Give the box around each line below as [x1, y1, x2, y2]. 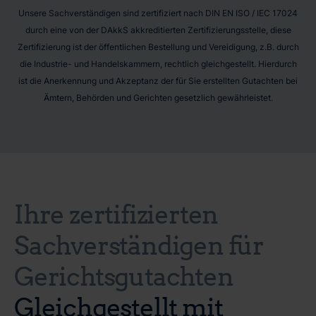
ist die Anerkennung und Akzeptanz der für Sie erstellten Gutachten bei [18, 75, 298, 86]
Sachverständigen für [14, 228, 263, 260]
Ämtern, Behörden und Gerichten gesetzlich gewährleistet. [43, 92, 273, 103]
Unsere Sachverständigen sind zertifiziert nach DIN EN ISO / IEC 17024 [18, 7, 298, 18]
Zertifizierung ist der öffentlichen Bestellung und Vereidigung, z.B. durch [17, 41, 299, 52]
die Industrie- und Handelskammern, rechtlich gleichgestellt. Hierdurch [19, 58, 297, 69]
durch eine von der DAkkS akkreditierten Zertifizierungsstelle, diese [25, 24, 291, 35]
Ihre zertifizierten [14, 197, 219, 229]
